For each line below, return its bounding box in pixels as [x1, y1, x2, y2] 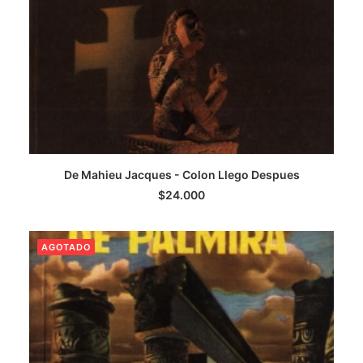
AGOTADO [41, 241, 92, 253]
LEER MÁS [153, 181, 210, 193]
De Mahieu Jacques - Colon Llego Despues [63, 168, 300, 181]
